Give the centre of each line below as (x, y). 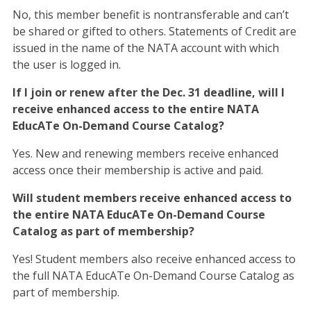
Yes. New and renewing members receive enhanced (145, 153)
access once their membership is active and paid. (137, 170)
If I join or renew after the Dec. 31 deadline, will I (148, 92)
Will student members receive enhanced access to (152, 197)
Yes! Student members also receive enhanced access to (154, 259)
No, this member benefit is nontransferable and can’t (150, 14)
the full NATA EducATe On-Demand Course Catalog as (153, 275)
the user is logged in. (66, 64)
